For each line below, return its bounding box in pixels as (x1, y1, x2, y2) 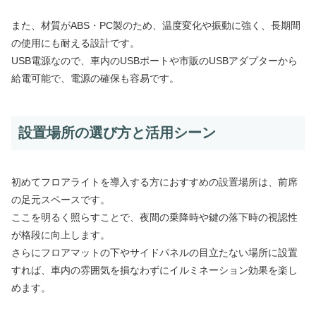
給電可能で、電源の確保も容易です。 (11, 73, 179, 85)
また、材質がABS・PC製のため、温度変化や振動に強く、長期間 (11, 20, 300, 32)
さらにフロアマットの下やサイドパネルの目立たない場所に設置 (11, 246, 298, 258)
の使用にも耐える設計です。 (11, 37, 140, 49)
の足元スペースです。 (11, 193, 110, 205)
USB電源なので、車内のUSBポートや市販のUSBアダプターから (11, 55, 298, 67)
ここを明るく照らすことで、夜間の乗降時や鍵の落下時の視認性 (11, 211, 298, 223)
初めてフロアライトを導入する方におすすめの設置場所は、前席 (11, 176, 298, 188)
